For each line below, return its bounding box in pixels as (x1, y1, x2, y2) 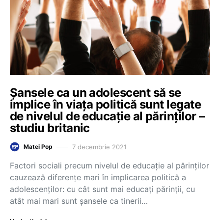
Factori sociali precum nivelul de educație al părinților (10, 161, 209, 170)
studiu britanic (10, 121, 90, 135)
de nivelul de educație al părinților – (10, 109, 205, 123)
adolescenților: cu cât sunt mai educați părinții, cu (10, 184, 195, 194)
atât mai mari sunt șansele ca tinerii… (10, 196, 148, 206)
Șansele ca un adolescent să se (10, 85, 181, 100)
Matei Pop (24, 143, 53, 150)
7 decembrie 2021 (72, 142, 127, 151)
